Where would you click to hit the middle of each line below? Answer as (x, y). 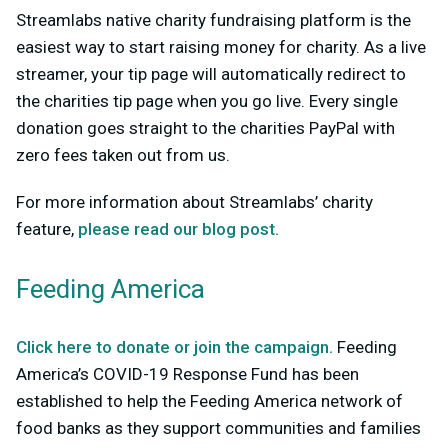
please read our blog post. (178, 228)
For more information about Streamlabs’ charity (194, 201)
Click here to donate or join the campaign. (174, 346)
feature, (47, 228)
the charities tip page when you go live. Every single (207, 100)
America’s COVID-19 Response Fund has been (187, 373)
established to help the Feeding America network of (209, 400)
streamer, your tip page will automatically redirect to (211, 73)
